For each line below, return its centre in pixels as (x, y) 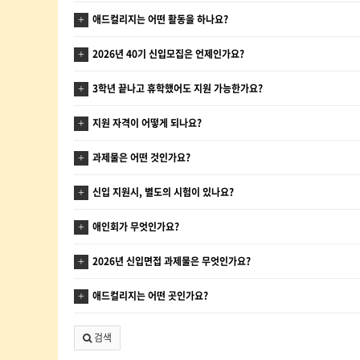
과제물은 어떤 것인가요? (141, 157)
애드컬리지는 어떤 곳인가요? (150, 296)
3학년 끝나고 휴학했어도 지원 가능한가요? (178, 88)
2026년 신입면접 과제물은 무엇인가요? (172, 261)
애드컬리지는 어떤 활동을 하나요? (160, 19)
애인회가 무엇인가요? (136, 227)
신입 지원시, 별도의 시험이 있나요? (163, 192)
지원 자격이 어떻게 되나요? (147, 123)
